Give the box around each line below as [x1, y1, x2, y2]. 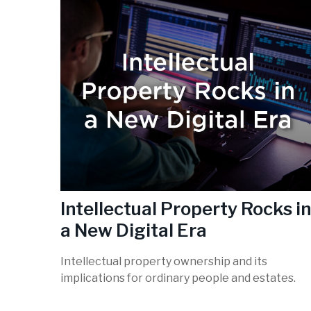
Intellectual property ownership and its [60, 255, 267, 269]
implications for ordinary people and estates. [60, 271, 296, 285]
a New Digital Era [60, 219, 207, 241]
